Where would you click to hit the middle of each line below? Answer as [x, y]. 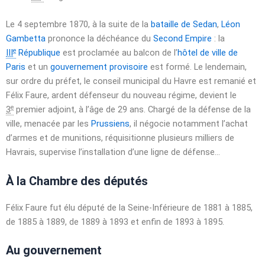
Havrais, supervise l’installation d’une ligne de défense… [113, 152]
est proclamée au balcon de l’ [119, 53]
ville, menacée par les [49, 124]
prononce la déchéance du [99, 39]
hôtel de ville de [208, 53]
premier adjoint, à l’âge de [66, 110]
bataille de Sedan [184, 25]
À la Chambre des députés [77, 181]
